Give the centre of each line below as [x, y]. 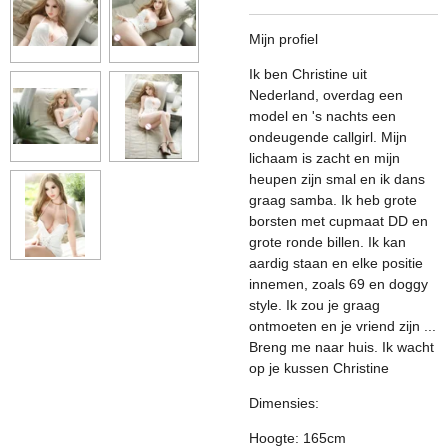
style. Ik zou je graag [314, 305]
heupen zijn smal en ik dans [337, 179]
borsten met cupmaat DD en [338, 221]
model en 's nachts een [322, 116]
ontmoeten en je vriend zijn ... [342, 326]
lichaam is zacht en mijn [324, 158]
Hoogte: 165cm [297, 438]
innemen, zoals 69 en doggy [338, 284]
